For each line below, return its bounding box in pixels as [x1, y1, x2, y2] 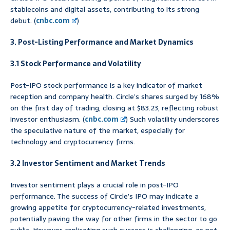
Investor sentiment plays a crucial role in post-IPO [10, 179, 179, 190]
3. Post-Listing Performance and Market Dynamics [10, 36, 194, 48]
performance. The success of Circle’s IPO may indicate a [10, 190, 199, 202]
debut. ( [10, 14, 36, 26]
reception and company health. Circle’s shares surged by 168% [10, 90, 219, 102]
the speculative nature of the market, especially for [10, 124, 185, 136]
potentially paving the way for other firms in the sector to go [10, 213, 217, 224]
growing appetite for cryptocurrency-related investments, [10, 201, 206, 213]
